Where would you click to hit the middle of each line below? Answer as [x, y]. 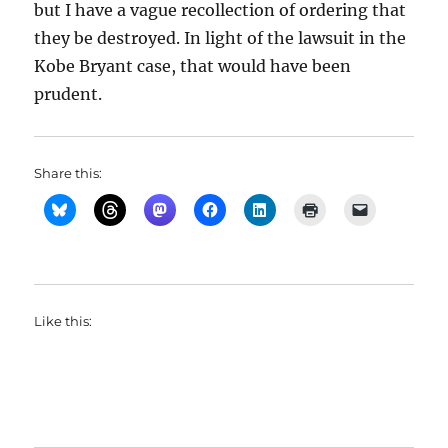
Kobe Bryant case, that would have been [193, 66]
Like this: [63, 321]
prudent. [68, 94]
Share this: [68, 173]
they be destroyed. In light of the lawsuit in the [220, 38]
